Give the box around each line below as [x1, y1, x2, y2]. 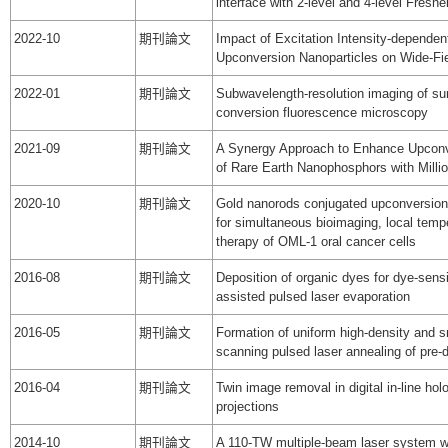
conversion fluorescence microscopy [216, 105, 428, 121]
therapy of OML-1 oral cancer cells [216, 234, 416, 250]
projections [216, 399, 279, 415]
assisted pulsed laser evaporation [216, 289, 410, 305]
